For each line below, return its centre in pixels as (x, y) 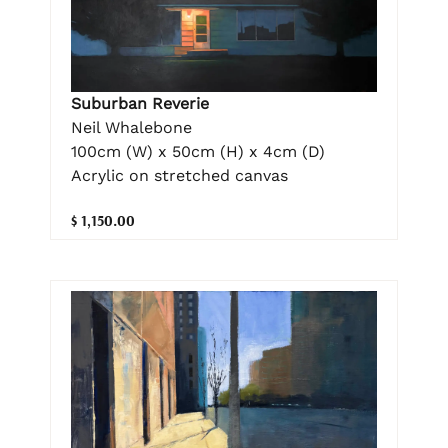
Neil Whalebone (131, 127)
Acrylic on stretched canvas (179, 175)
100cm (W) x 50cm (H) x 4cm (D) (198, 151)
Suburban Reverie (140, 103)
